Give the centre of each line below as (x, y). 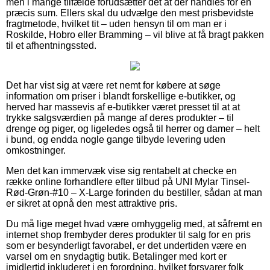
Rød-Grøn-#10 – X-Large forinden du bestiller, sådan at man (134, 192)
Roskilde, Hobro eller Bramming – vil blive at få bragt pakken (135, 34)
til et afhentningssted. (51, 45)
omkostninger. (36, 150)
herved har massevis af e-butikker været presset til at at (123, 107)
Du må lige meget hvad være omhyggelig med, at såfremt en (134, 224)
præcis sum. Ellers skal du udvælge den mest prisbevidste (130, 13)
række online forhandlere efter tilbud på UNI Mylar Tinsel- (128, 181)
